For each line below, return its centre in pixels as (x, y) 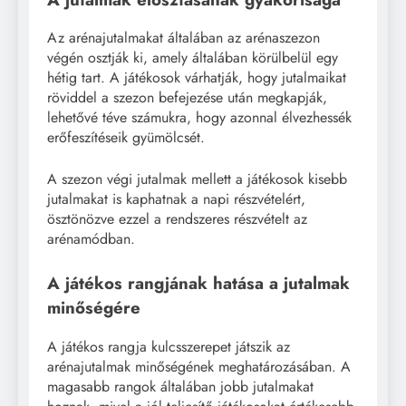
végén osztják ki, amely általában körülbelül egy (193, 58)
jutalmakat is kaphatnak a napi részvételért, (176, 199)
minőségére (94, 308)
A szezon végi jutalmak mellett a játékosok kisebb (197, 179)
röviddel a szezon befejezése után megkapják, (187, 98)
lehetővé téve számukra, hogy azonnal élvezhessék (199, 118)
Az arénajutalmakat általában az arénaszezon (184, 38)
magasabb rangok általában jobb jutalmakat (180, 387)
